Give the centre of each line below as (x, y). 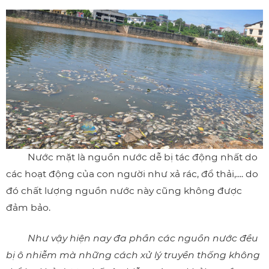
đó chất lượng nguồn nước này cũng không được (124, 190)
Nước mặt (51, 157)
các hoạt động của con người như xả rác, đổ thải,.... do (132, 174)
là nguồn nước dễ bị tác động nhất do (166, 157)
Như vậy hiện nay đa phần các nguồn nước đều (143, 238)
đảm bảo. (28, 207)
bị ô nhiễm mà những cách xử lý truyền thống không (133, 255)
